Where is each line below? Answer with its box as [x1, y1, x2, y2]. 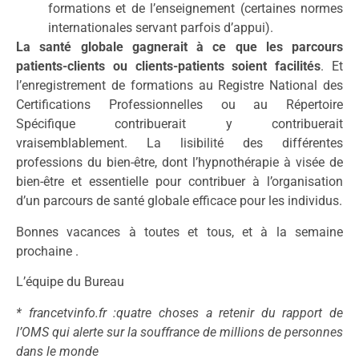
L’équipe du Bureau [16, 274, 124, 290]
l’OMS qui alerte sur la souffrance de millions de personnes [16, 324, 343, 340]
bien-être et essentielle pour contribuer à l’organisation [16, 174, 343, 190]
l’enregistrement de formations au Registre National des [16, 78, 343, 94]
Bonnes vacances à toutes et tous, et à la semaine [16, 224, 343, 240]
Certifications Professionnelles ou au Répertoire [16, 97, 343, 113]
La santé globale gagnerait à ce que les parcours [16, 39, 343, 55]
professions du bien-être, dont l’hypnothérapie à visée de [16, 155, 343, 171]
